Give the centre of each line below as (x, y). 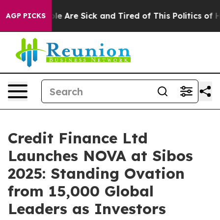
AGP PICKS (26, 16)
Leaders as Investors (87, 209)
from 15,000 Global (81, 191)
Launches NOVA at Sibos (100, 156)
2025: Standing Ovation (96, 173)
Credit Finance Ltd (78, 138)
